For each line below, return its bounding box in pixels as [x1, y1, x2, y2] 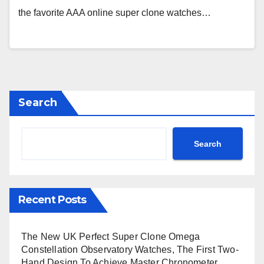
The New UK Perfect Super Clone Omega [21, 232, 200, 242]
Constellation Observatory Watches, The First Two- [21, 245, 239, 255]
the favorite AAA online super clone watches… [18, 7, 211, 18]
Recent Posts [18, 193, 87, 207]
